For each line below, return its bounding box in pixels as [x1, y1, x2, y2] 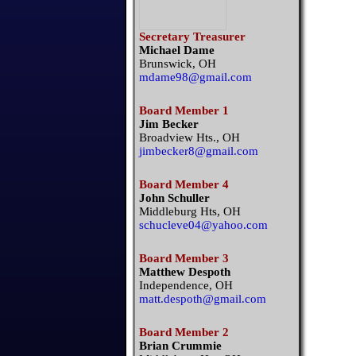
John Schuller [139, 192, 210, 204]
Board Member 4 [139, 178, 229, 191]
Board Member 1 [139, 104, 229, 117]
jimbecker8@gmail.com [139, 145, 258, 157]
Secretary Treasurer [139, 30, 246, 43]
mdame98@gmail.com [139, 71, 252, 83]
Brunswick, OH [139, 57, 216, 70]
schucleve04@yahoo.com [139, 219, 268, 231]
